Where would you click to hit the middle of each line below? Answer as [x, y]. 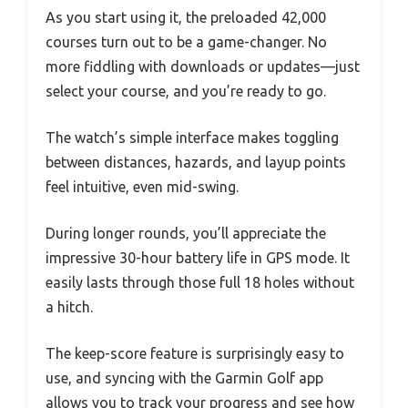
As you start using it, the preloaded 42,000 [186, 18]
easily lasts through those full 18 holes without [200, 283]
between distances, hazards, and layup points [196, 163]
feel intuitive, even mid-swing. [142, 187]
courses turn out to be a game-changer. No [186, 42]
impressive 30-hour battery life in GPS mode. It [198, 258]
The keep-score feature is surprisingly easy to [195, 354]
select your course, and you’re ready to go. [186, 92]
